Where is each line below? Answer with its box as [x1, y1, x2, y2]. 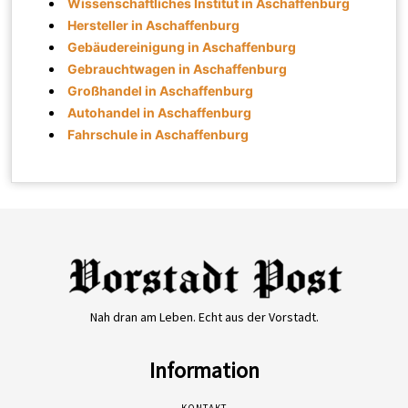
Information [148, 356, 260, 385]
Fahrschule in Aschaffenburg [67, 126, 250, 142]
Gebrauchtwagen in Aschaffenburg [67, 60, 288, 76]
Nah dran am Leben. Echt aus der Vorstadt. [89, 309, 319, 326]
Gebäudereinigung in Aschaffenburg [67, 38, 297, 55]
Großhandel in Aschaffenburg [67, 82, 254, 98]
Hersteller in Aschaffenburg [67, 16, 240, 33]
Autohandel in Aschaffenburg [67, 104, 252, 120]
